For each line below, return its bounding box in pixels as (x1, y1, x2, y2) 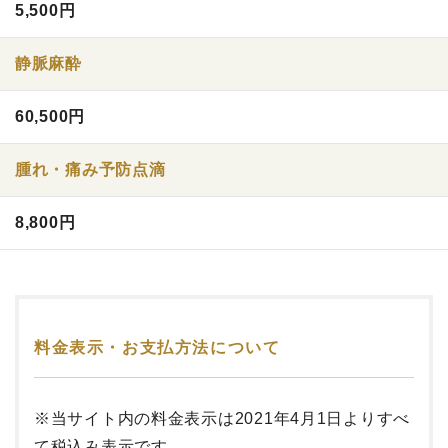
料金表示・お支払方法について (34, 339, 281, 356)
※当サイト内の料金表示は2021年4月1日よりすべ (34, 410, 410, 427)
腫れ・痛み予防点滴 (15, 161, 166, 178)
